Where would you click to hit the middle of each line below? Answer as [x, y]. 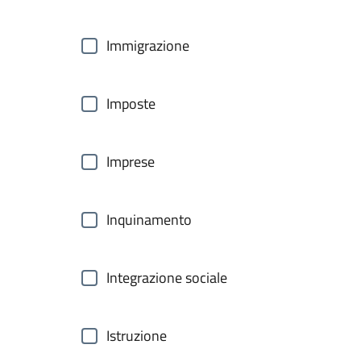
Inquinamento [149, 220]
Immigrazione [148, 46]
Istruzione [137, 336]
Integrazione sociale [167, 278]
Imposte [131, 104]
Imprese [131, 162]
